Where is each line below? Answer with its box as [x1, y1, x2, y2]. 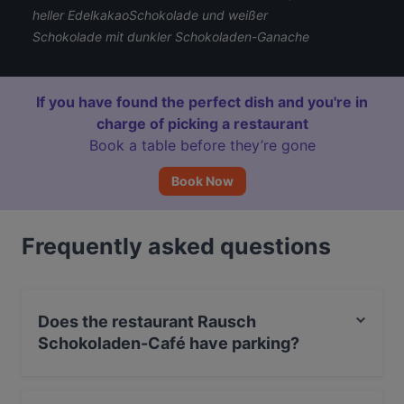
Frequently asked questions [22, 233, 331, 260]
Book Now [170, 173, 234, 188]
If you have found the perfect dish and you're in [36, 93, 368, 111]
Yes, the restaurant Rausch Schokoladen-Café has [38, 384, 334, 399]
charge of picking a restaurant [96, 115, 308, 133]
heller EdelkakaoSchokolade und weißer [32, 7, 268, 23]
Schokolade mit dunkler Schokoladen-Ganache [32, 29, 309, 44]
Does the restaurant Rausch [38, 312, 256, 331]
